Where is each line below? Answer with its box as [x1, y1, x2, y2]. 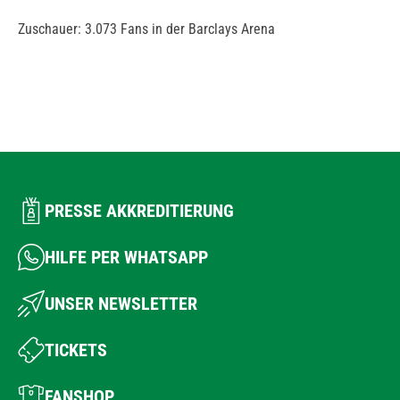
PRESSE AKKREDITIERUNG [45, 200, 234, 222]
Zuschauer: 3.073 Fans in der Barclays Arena [18, 21, 275, 38]
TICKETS [45, 339, 107, 362]
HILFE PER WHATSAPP [45, 246, 208, 269]
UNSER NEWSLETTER [45, 293, 197, 315]
